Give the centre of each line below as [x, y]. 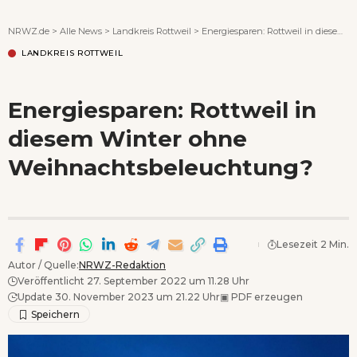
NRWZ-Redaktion [122, 265]
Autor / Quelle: [43, 265]
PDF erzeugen [266, 296]
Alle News [81, 31]
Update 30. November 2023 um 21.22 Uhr [119, 296]
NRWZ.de [29, 31]
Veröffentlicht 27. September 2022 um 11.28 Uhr [133, 280]
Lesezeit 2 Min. [313, 244]
